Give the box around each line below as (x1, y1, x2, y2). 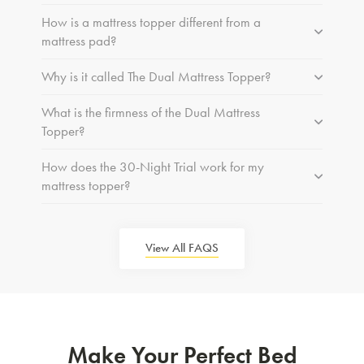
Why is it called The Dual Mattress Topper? (41, 67, 271, 85)
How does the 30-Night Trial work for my (41, 157, 264, 175)
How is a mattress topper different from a (41, 12, 261, 31)
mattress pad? (41, 31, 116, 50)
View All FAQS (145, 239, 219, 256)
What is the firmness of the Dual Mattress (41, 102, 260, 121)
